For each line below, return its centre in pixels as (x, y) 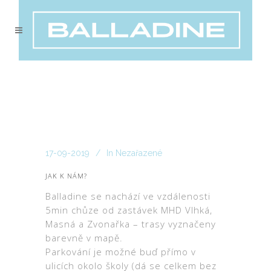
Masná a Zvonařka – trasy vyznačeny (131, 224)
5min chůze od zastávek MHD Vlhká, (129, 210)
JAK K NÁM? (66, 176)
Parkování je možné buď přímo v (121, 252)
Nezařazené (139, 153)
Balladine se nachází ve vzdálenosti (128, 196)
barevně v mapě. (84, 238)
